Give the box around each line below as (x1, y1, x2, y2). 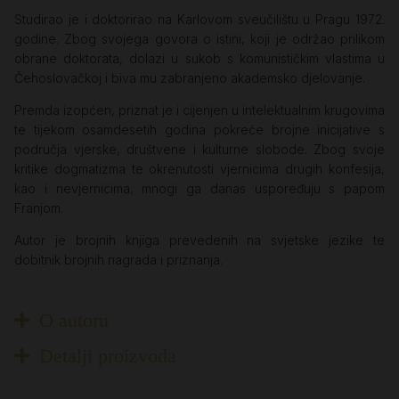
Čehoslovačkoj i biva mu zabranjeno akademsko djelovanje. (14, 70, 365, 86)
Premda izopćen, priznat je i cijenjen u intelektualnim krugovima (14, 102, 385, 118)
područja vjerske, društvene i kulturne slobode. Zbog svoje (14, 142, 385, 158)
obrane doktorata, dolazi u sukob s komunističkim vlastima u (14, 51, 385, 67)
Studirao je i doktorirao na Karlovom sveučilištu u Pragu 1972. (14, 12, 385, 28)
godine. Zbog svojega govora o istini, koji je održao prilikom (14, 31, 385, 47)
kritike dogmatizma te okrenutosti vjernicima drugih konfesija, (14, 161, 385, 177)
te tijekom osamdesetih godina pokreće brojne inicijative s (14, 122, 385, 138)
